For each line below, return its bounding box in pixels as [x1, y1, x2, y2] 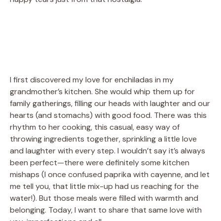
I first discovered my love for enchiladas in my [10, 74, 174, 85]
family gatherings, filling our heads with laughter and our [10, 98, 210, 109]
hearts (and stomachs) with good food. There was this [10, 110, 207, 120]
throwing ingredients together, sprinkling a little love [10, 133, 197, 144]
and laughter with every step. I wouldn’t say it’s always [10, 145, 205, 156]
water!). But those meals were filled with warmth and [10, 192, 198, 203]
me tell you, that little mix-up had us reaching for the [10, 181, 199, 191]
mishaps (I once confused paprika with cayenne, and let [10, 169, 210, 180]
